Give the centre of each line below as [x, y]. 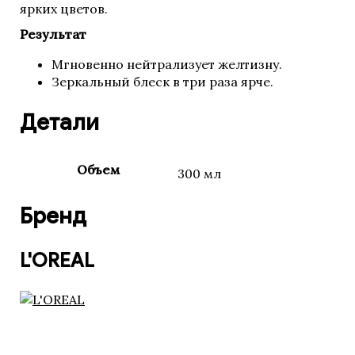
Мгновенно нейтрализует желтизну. [167, 64]
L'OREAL [57, 261]
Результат [53, 34]
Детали [59, 122]
